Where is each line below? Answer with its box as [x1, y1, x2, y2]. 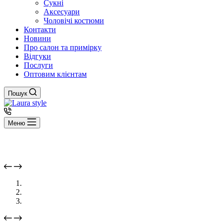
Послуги [24, 61, 53, 69]
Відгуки [24, 52, 51, 60]
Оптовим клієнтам [24, 70, 87, 78]
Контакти [24, 25, 56, 34]
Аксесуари [44, 7, 80, 16]
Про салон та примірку [24, 43, 102, 52]
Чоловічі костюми [44, 16, 104, 25]
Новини [24, 34, 51, 43]
